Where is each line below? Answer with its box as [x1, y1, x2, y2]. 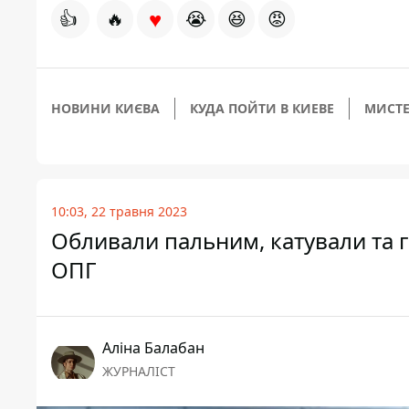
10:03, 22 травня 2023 [51, 203, 187, 221]
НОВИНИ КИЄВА [51, 100, 160, 118]
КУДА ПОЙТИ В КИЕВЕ [190, 100, 334, 118]
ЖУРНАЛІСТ [102, 362, 175, 381]
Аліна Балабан [102, 338, 204, 359]
